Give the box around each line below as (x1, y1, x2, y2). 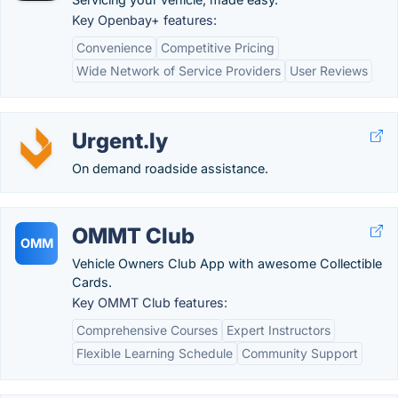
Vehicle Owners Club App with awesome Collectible (72, 256, 382, 271)
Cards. (72, 275, 112, 290)
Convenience (76, 40, 152, 55)
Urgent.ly (72, 128, 168, 154)
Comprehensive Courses (76, 322, 218, 338)
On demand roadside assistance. (72, 161, 268, 176)
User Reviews (290, 63, 368, 78)
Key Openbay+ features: (72, 12, 217, 28)
